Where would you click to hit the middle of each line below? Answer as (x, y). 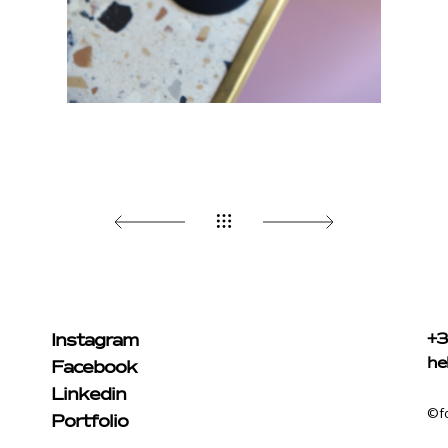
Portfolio (89, 422)
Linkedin (88, 395)
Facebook (93, 368)
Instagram (94, 341)
